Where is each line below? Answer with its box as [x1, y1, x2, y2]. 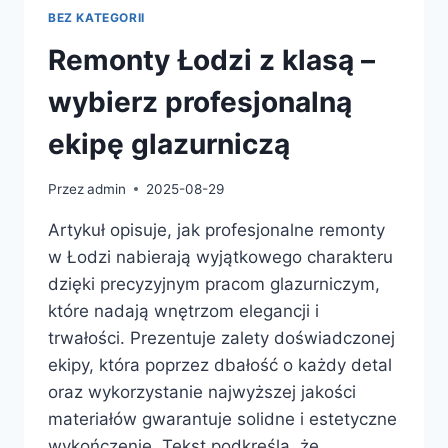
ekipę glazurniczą [48, 127, 290, 162]
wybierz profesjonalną [48, 85, 352, 120]
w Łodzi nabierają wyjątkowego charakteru [48, 246, 393, 267]
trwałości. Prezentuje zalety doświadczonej [48, 327, 395, 348]
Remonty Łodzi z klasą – [48, 43, 375, 78]
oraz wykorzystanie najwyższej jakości [48, 381, 356, 402]
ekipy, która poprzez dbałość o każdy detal [48, 354, 392, 375]
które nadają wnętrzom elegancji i [48, 300, 319, 321]
